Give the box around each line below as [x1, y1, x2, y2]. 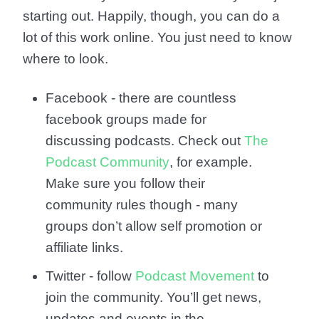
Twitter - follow [46, 268, 135, 284]
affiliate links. [46, 240, 123, 256]
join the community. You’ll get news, [46, 290, 261, 305]
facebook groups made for [46, 112, 206, 127]
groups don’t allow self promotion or [46, 219, 262, 234]
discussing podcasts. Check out [46, 133, 244, 149]
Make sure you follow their [46, 176, 205, 192]
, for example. [169, 155, 252, 170]
